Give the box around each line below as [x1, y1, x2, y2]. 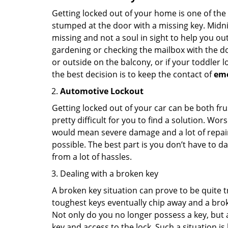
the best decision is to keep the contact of [52, 69, 214, 80]
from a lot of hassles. [52, 151, 132, 162]
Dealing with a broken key [60, 168, 158, 179]
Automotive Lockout [60, 85, 144, 97]
